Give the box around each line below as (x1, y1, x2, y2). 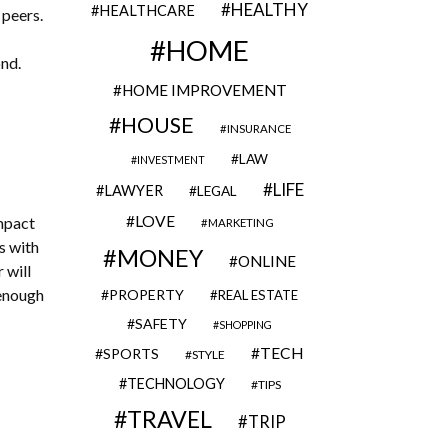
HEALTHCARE (99, 2, 195, 19)
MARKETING (207, 216, 274, 229)
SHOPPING (219, 318, 272, 331)
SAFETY (135, 315, 187, 332)
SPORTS (103, 345, 159, 362)
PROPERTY (109, 286, 184, 303)
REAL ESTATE (218, 287, 298, 303)
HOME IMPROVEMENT (121, 81, 287, 99)
